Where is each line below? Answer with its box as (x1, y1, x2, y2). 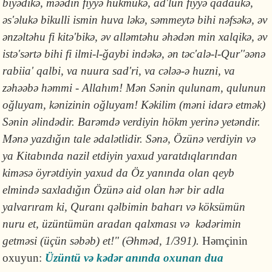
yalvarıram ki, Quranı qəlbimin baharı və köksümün (2, 200, 246, 213)
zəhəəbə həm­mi (2, 81, 76, 94)
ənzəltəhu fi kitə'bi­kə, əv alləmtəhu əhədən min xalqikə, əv (2, 30, 268, 43)
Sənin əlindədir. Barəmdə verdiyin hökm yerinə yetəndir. (2, 115, 261, 128)
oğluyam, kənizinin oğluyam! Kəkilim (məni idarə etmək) (2, 98, 266, 111)
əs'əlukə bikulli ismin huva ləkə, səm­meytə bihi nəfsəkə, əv (2, 13, 268, 26)
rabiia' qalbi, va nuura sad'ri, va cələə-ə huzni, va (2, 64, 236, 77)
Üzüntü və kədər (45, 251, 123, 264)
